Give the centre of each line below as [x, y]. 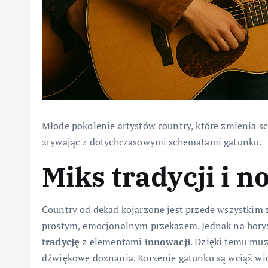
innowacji [167, 242]
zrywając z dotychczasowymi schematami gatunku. [152, 142]
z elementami [112, 242]
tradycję [61, 242]
